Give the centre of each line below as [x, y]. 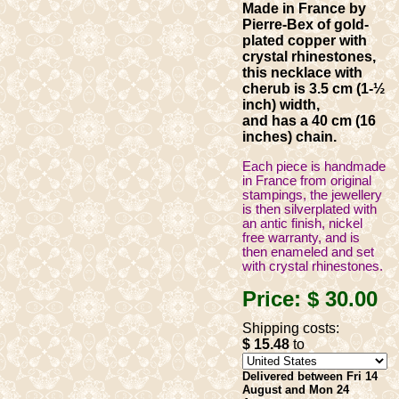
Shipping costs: [291, 328]
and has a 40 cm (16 [309, 121]
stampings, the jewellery [312, 195]
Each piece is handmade [314, 167]
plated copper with [305, 41]
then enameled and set [308, 252]
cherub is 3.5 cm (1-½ [313, 89]
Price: [275, 298]
